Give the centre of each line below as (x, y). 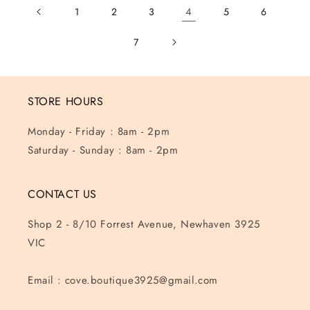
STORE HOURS (66, 101)
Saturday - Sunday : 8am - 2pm (103, 150)
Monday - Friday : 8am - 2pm (99, 131)
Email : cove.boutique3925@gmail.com (123, 280)
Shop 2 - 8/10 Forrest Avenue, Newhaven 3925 (144, 224)
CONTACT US (62, 194)
